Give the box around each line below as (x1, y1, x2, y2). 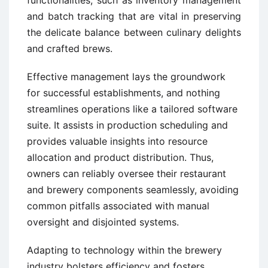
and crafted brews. (27, 42, 112, 54)
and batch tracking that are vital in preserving (27, 10, 241, 22)
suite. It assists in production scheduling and (27, 118, 228, 131)
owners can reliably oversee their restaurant (27, 167, 226, 179)
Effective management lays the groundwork (27, 70, 226, 83)
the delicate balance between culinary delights (27, 26, 241, 38)
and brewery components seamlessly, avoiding (27, 183, 239, 196)
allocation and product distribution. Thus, (27, 151, 214, 163)
